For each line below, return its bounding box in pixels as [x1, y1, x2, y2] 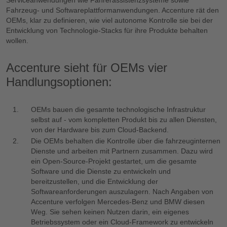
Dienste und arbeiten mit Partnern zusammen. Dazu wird [31, 147, 213, 156]
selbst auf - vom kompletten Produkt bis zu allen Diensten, [31, 116, 217, 124]
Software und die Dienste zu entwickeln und [31, 167, 171, 176]
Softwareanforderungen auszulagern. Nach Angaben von [31, 187, 213, 196]
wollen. [6, 36, 28, 45]
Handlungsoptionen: [6, 75, 112, 89]
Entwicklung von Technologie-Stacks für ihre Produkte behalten [6, 26, 208, 34]
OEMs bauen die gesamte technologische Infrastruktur [31, 105, 206, 113]
